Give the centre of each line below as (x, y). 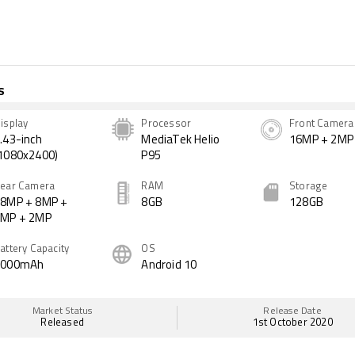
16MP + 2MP (321, 141)
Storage (308, 187)
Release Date (292, 311)
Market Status (62, 311)
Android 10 (169, 266)
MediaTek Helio (181, 141)
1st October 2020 (292, 323)
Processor (166, 124)
